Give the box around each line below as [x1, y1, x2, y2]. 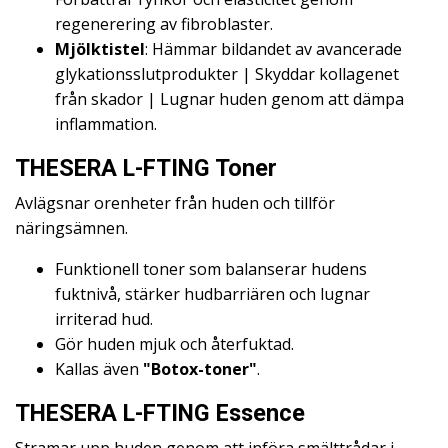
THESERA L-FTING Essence [15, 399, 305, 428]
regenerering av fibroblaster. [55, 13, 273, 36]
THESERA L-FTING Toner [15, 154, 277, 183]
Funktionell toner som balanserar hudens [55, 258, 367, 281]
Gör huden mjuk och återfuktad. [55, 333, 294, 356]
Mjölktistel [55, 38, 145, 61]
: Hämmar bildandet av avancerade [145, 38, 402, 61]
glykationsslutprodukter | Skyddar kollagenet [55, 63, 399, 86]
